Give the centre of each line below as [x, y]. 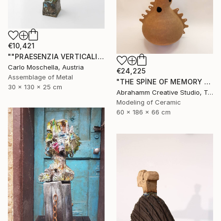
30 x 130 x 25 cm [35, 87]
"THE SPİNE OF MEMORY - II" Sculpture [208, 81]
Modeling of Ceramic [149, 102]
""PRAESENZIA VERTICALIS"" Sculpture [101, 56]
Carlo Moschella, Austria [46, 67]
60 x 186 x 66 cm [144, 112]
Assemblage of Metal [40, 77]
